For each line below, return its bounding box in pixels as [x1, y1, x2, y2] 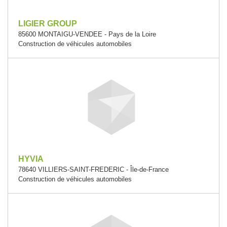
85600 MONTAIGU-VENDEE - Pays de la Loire [18, 30, 156, 38]
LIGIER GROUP [18, 19, 77, 28]
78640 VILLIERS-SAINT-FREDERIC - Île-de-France [18, 166, 169, 173]
